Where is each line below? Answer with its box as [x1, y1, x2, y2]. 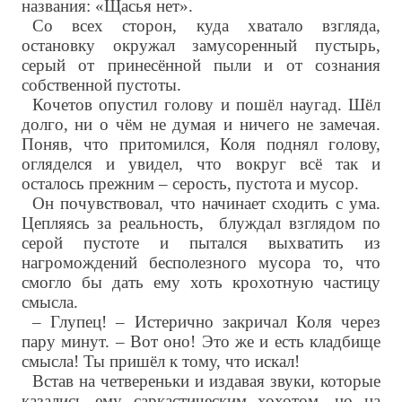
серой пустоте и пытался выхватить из [21, 233, 381, 253]
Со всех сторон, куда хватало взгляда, [31, 16, 381, 36]
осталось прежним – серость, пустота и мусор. [21, 174, 359, 194]
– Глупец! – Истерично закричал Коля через [31, 312, 381, 332]
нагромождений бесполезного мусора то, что [21, 253, 381, 273]
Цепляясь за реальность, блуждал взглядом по [21, 214, 381, 233]
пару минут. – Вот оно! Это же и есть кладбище [21, 332, 381, 352]
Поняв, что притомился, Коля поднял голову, [21, 135, 381, 154]
